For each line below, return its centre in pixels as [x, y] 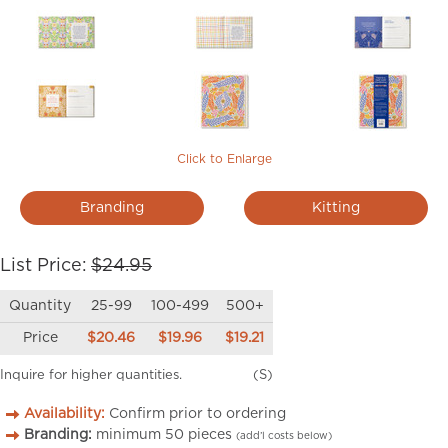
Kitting [335, 208]
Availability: [64, 414]
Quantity [40, 306]
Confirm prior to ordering [195, 414]
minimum [128, 435]
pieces [210, 435]
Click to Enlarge [224, 159]
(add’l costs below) [284, 436]
